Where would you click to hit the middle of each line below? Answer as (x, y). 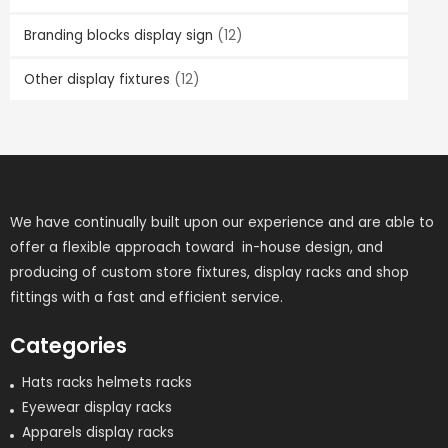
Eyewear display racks (97, 408)
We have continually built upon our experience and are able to (222, 222)
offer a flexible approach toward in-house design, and (196, 247)
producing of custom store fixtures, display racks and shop (209, 272)
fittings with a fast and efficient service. (146, 297)
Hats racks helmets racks (107, 383)
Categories (68, 346)
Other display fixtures (96, 80)
